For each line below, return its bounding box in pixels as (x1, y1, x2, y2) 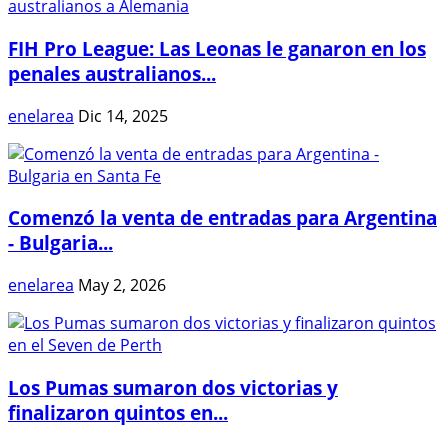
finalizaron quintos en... (8, 399, 228, 425)
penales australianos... (8, 60, 216, 86)
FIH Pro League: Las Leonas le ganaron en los (8, 35, 426, 61)
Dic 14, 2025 (78, 104, 168, 127)
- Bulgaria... (8, 230, 113, 256)
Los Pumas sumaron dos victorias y (8, 374, 338, 400)
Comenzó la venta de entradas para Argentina (8, 205, 437, 231)
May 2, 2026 (78, 274, 166, 297)
